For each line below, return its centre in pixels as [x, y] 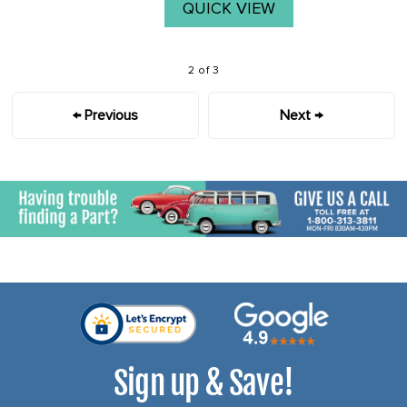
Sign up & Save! [203, 383]
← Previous [106, 116]
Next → [302, 116]
